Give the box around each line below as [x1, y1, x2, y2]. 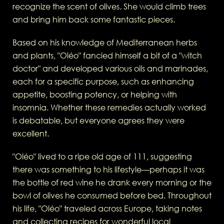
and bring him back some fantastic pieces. [12, 14, 175, 25]
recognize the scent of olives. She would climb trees [12, 1, 206, 12]
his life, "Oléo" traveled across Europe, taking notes [12, 203, 202, 214]
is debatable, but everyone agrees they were [12, 115, 184, 126]
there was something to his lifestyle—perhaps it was [12, 164, 204, 175]
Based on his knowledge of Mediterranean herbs [12, 37, 197, 48]
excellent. [12, 128, 49, 139]
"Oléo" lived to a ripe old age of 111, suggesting [12, 151, 192, 162]
